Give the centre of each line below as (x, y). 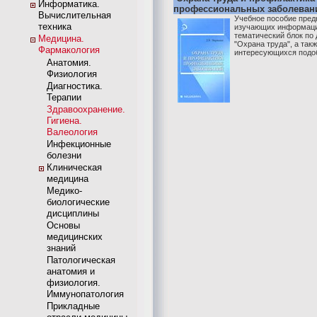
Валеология (72, 132)
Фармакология (69, 50)
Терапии (64, 97)
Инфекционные (79, 144)
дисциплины (73, 213)
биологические (78, 202)
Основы (63, 225)
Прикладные (73, 306)
